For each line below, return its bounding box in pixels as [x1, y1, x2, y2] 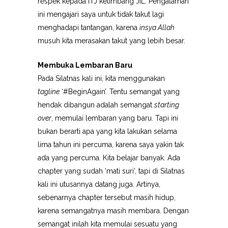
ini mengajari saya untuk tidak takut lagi [38, 10, 164, 18]
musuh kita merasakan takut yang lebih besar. [38, 37, 185, 45]
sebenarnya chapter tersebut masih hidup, [38, 193, 176, 202]
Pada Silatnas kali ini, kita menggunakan [38, 74, 165, 82]
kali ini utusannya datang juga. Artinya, [38, 180, 160, 188]
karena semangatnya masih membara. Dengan [38, 207, 189, 215]
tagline [38, 88, 60, 96]
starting [154, 101, 179, 109]
